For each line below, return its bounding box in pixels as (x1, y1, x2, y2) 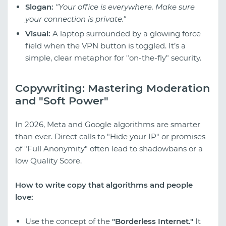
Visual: (25, 28, 50, 38)
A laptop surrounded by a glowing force (50, 28, 201, 38)
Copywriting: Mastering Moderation (15, 81, 210, 94)
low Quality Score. (15, 156, 82, 166)
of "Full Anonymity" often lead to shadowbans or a (15, 144, 203, 154)
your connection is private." (25, 14, 126, 24)
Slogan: (25, 2, 53, 12)
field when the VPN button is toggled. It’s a (25, 40, 186, 50)
